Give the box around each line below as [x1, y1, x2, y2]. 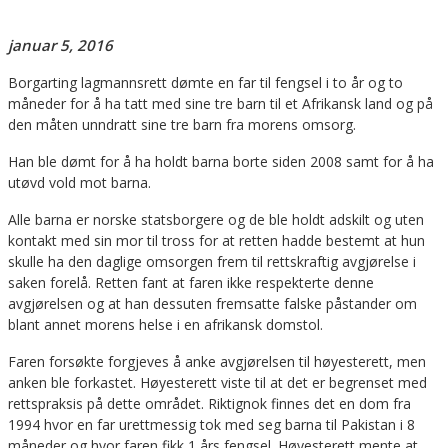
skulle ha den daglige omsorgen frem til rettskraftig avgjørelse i [8, 251, 416, 271]
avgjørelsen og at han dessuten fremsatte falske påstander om [8, 293, 417, 313]
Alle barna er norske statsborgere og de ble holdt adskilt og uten [8, 209, 424, 229]
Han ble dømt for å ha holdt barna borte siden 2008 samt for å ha [8, 151, 434, 171]
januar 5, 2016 [8, 34, 113, 55]
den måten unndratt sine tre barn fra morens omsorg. [8, 114, 356, 134]
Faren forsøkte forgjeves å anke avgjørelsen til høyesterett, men [8, 351, 426, 371]
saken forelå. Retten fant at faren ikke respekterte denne [8, 272, 374, 292]
